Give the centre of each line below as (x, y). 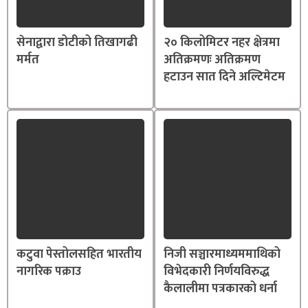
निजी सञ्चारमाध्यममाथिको (222, 255)
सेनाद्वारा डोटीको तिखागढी (77, 43)
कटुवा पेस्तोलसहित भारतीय (79, 255)
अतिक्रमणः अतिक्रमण (212, 60)
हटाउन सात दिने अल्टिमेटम (224, 77)
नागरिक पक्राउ (49, 272)
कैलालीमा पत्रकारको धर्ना (220, 289)
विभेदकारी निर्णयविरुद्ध (217, 272)
